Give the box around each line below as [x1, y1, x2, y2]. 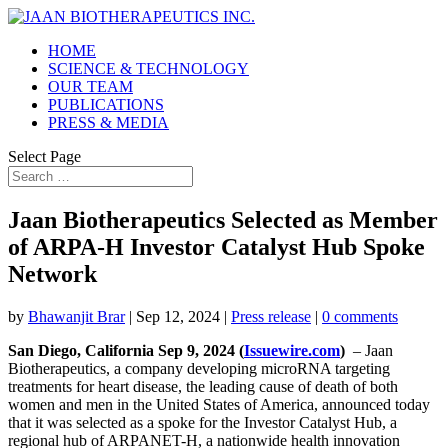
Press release [231, 307, 311, 325]
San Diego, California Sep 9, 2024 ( [8, 341, 244, 359]
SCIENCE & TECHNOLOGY [48, 60, 249, 77]
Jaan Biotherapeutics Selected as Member [8, 206, 438, 233]
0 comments [322, 307, 398, 325]
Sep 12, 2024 [136, 307, 220, 325]
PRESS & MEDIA [48, 114, 169, 131]
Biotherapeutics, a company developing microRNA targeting [8, 359, 390, 377]
